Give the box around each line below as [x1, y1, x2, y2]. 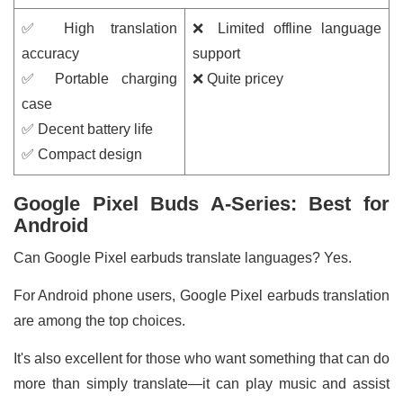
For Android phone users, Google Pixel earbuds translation [13, 287, 390, 303]
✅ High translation [22, 20, 177, 36]
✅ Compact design [22, 146, 142, 162]
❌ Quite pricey [193, 70, 283, 86]
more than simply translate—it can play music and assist [13, 375, 390, 391]
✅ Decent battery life [22, 121, 153, 137]
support [193, 45, 240, 61]
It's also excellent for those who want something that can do [13, 350, 390, 366]
